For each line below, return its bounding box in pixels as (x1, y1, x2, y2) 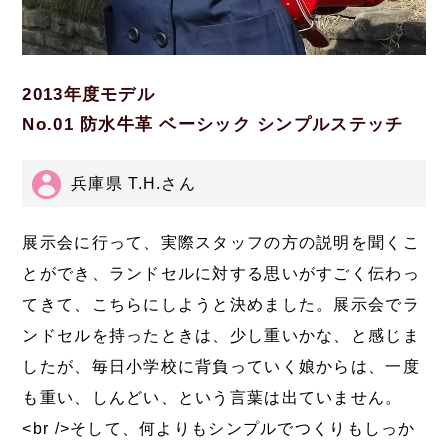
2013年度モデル (22, 84, 155, 104)
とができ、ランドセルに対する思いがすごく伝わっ (22, 265, 420, 283)
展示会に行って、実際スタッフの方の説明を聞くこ (22, 234, 420, 252)
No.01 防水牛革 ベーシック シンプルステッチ (22, 114, 404, 134)
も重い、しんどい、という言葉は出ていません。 (22, 389, 403, 407)
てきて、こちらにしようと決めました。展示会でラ (22, 296, 420, 314)
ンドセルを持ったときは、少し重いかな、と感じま (22, 327, 420, 345)
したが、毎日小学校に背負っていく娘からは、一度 (22, 358, 420, 376)
